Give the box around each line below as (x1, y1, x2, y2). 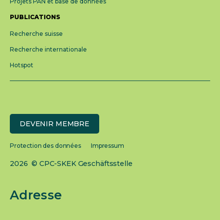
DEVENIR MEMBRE (20, 119, 90, 129)
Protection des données (10, 142, 81, 150)
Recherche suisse (10, 30, 63, 38)
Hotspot (10, 61, 33, 69)
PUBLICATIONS (10, 13, 60, 21)
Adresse (10, 188, 62, 203)
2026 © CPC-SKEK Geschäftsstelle (10, 159, 133, 168)
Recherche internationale (10, 46, 87, 54)
